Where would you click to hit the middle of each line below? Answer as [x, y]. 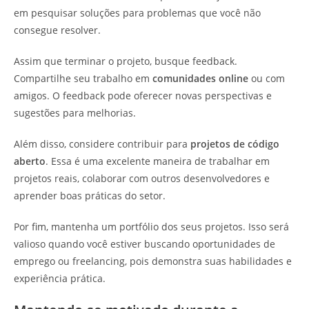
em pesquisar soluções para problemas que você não [137, 13]
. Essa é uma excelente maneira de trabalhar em [158, 161]
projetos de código [235, 144]
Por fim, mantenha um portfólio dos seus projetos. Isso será [151, 227]
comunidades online [200, 79]
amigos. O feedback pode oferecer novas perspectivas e [143, 96]
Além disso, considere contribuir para [102, 144]
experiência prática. [60, 279]
